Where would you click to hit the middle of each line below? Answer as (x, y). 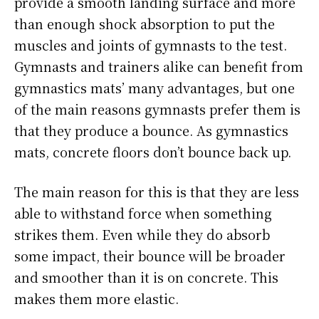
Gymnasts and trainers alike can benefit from (159, 66)
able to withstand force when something (143, 213)
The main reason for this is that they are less (157, 191)
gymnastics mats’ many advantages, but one (155, 87)
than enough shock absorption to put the (145, 23)
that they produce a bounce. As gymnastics (151, 130)
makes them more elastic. (96, 298)
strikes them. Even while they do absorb (142, 234)
